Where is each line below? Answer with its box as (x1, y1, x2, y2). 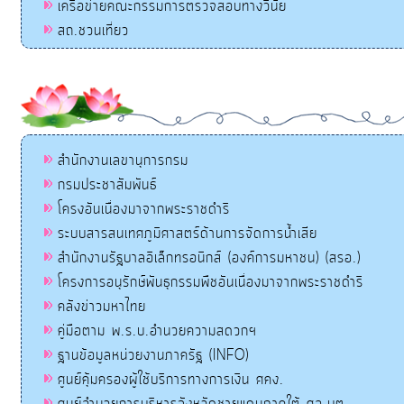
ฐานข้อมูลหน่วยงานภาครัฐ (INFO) (58, 344, 249, 367)
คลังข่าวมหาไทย (58, 296, 146, 318)
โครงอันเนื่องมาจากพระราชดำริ (58, 198, 230, 221)
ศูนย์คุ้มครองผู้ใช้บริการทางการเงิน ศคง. (58, 369, 284, 391)
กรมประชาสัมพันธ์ (58, 174, 157, 197)
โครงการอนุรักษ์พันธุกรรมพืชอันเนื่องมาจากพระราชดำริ (58, 271, 363, 294)
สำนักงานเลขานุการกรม (58, 150, 188, 172)
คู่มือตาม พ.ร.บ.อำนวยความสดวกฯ (58, 320, 257, 343)
